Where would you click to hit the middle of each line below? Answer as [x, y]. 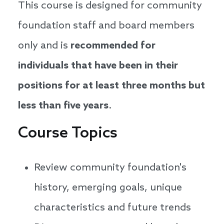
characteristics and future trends [112, 208]
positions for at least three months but [111, 86]
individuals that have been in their [98, 66]
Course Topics [68, 134]
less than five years [63, 106]
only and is [44, 46]
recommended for [113, 46]
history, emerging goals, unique [108, 188]
